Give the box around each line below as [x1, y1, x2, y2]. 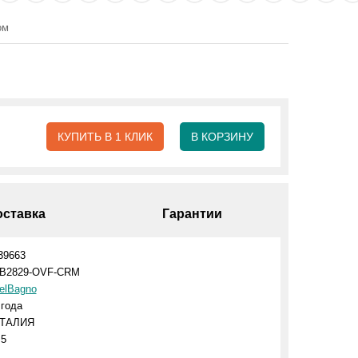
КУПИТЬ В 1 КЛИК [57, 130, 153, 143]
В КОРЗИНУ [190, 130, 253, 143]
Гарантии [162, 207, 223, 221]
